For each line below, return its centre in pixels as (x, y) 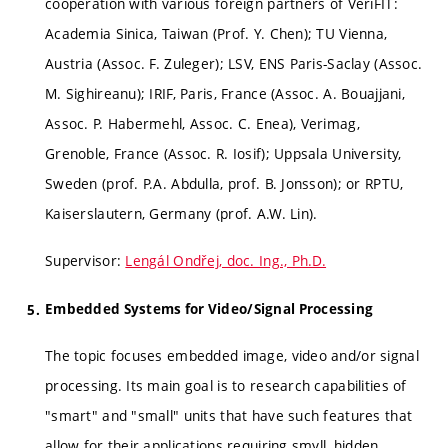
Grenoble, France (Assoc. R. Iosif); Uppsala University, (223, 153)
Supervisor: (85, 261)
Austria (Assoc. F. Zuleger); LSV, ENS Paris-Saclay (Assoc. (234, 63)
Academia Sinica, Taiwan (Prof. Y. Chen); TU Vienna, (216, 33)
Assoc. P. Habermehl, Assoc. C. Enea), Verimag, (202, 123)
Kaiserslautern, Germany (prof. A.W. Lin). (181, 213)
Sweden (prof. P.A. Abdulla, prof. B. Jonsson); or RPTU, (224, 183)
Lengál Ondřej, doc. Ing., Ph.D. (226, 261)
